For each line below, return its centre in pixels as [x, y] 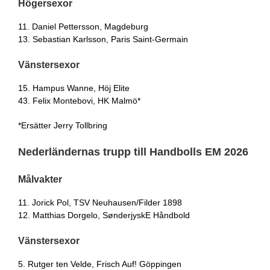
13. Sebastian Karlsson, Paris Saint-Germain [103, 39]
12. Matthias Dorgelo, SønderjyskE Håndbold [104, 215]
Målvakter [40, 179]
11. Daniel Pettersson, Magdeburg [83, 26]
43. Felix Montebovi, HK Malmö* [79, 100]
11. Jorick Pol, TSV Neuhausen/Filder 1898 [100, 202]
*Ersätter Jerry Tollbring [63, 125]
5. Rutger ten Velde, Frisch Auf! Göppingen [100, 264]
